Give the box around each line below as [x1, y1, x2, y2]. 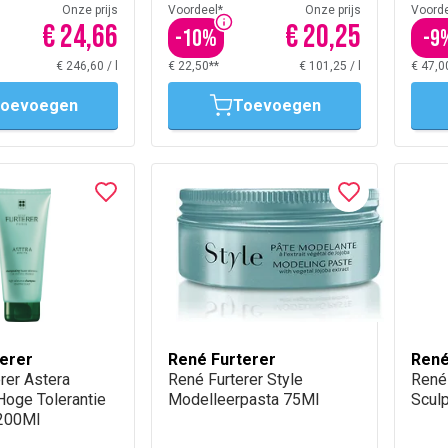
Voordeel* [168, 3, 223, 17]
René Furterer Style [168, 370, 303, 389]
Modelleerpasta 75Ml [168, 390, 319, 409]
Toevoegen [232, 96, 321, 115]
